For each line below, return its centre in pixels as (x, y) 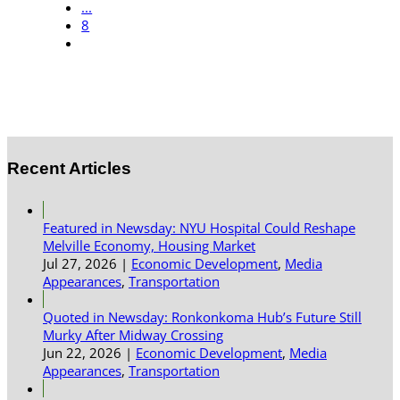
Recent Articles (69, 168)
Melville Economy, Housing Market (149, 246)
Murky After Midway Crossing (133, 335)
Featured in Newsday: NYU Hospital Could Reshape (199, 228)
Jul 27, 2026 (80, 264)
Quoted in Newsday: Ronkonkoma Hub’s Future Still (202, 317)
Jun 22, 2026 (82, 353)
